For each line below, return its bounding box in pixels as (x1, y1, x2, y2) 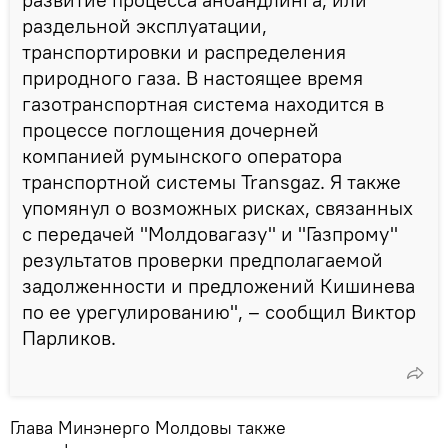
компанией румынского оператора (22, 142, 342, 168)
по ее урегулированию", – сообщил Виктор (22, 298, 416, 324)
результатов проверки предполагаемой (22, 246, 383, 272)
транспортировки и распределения (22, 38, 346, 64)
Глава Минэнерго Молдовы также (10, 415, 286, 439)
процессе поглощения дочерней (22, 116, 319, 142)
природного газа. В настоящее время (22, 64, 363, 90)
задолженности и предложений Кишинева (22, 272, 415, 298)
